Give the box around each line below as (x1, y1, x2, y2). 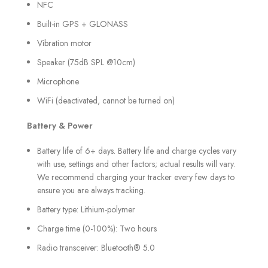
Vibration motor (37, 36, 92, 49)
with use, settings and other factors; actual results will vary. (37, 157, 235, 170)
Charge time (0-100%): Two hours (37, 222, 157, 234)
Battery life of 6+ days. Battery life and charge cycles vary (37, 144, 236, 157)
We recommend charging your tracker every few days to (37, 170, 234, 183)
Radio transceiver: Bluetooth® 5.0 (37, 241, 155, 254)
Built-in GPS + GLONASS (37, 17, 128, 30)
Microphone (37, 75, 79, 87)
